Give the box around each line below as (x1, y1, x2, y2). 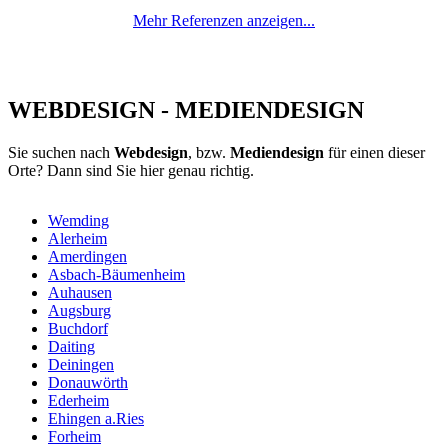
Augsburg (48, 301, 111, 319)
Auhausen (48, 283, 112, 301)
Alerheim (48, 229, 107, 247)
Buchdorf (48, 319, 108, 337)
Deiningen (48, 355, 114, 373)
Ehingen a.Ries (48, 409, 144, 427)
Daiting (48, 337, 95, 355)
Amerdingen (48, 247, 127, 265)
